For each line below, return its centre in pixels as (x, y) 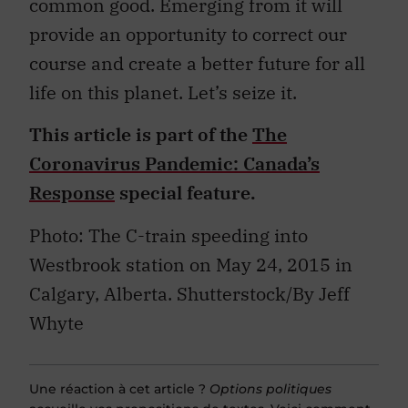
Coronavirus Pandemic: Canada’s (174, 164)
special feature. (188, 193)
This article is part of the (141, 135)
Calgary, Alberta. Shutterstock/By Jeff (189, 293)
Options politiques (270, 389)
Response (72, 193)
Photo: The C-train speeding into (168, 235)
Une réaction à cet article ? (119, 389)
